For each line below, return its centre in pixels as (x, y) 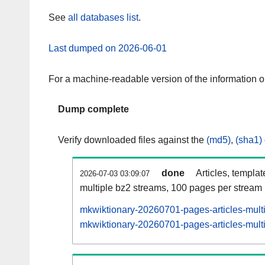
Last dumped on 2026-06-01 (108, 48)
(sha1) (249, 140)
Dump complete (93, 109)
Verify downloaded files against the (132, 140)
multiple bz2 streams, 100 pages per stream (171, 188)
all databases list (103, 18)
